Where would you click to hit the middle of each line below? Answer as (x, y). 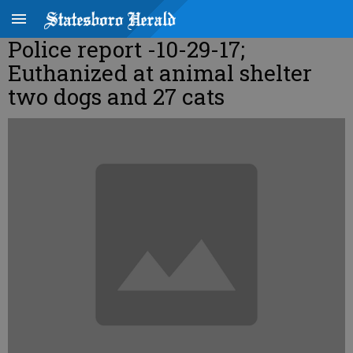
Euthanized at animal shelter (160, 73)
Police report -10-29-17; (126, 49)
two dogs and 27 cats (116, 97)
